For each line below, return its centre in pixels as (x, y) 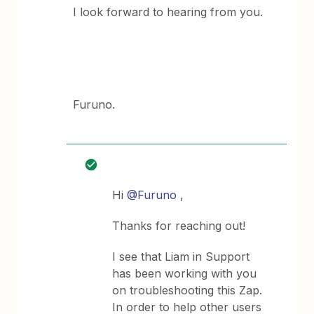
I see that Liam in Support (181, 256)
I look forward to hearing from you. (168, 12)
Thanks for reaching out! (179, 225)
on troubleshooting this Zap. (187, 290)
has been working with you (185, 273)
